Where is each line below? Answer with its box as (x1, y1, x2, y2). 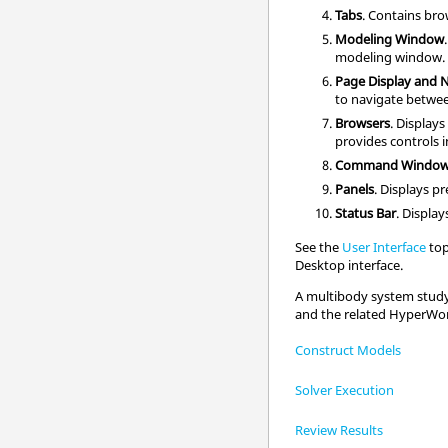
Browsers (335, 113, 391, 132)
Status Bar (335, 203, 397, 222)
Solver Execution (295, 380, 395, 399)
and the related (295, 304, 390, 323)
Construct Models (295, 340, 402, 359)
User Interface (342, 237, 427, 256)
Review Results (295, 420, 384, 439)
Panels (335, 179, 375, 198)
